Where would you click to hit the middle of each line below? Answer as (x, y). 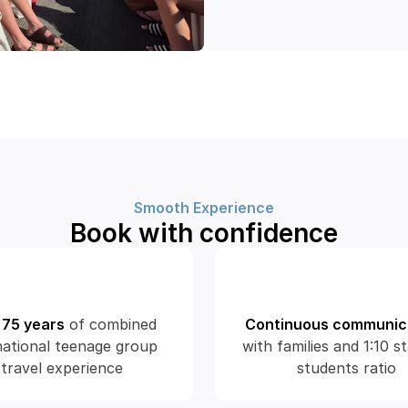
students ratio (347, 368)
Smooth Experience (204, 208)
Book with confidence (204, 233)
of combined (112, 324)
